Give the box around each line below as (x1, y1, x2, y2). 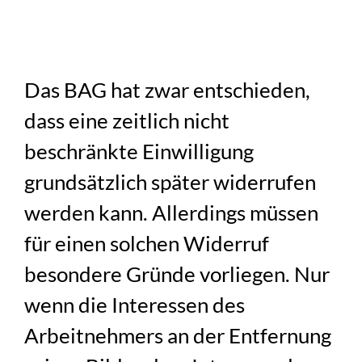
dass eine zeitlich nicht (24, 107, 230, 133)
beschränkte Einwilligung (24, 138, 255, 163)
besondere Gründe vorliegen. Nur (24, 261, 330, 286)
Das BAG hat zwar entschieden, (24, 77, 311, 102)
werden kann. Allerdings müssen (24, 200, 319, 225)
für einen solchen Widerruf (24, 230, 270, 255)
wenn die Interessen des (24, 292, 246, 317)
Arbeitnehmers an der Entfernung (24, 322, 332, 347)
